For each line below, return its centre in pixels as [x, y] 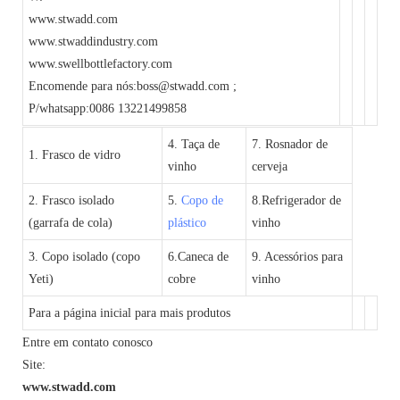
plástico [187, 222]
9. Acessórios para [298, 256]
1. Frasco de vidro [75, 154]
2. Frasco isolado [72, 200]
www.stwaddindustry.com [96, 41]
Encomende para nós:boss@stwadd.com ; [135, 86]
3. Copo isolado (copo [85, 256]
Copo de [203, 200]
